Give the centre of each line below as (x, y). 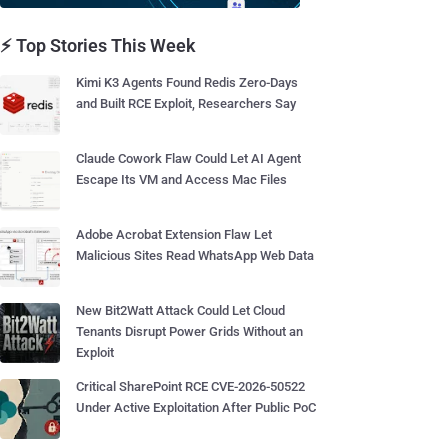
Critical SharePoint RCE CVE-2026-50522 (190, 386)
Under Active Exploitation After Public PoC (196, 407)
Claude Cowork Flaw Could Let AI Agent (188, 158)
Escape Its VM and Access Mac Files (181, 179)
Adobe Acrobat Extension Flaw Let (174, 234)
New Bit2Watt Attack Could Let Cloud (180, 310)
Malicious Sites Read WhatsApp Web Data (195, 255)
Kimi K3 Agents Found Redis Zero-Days (187, 82)
